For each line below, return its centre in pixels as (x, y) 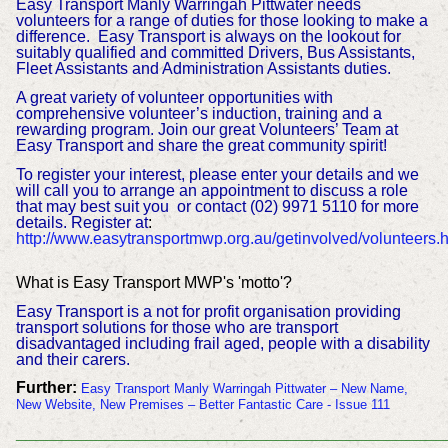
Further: (46, 388)
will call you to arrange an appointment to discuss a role (211, 190)
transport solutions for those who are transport (176, 327)
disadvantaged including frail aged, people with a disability (222, 343)
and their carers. (72, 359)
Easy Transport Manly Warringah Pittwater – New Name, (244, 389)
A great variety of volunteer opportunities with (174, 98)
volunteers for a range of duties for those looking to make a (221, 21)
